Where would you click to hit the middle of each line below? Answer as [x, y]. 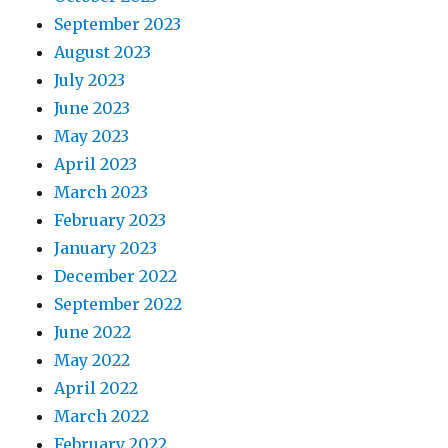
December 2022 [116, 275]
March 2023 [101, 191]
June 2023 [92, 107]
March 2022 [102, 415]
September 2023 [118, 23]
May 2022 [92, 359]
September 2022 [118, 303]
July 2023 [90, 79]
